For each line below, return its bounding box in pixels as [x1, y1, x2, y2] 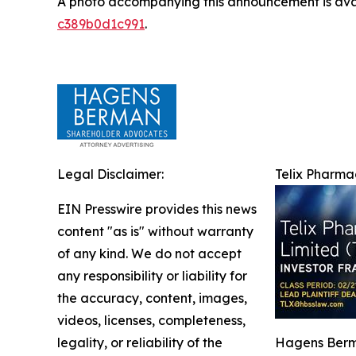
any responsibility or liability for [57, 268, 247, 284]
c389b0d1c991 [57, 16, 145, 33]
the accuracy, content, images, [57, 290, 247, 307]
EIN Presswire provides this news [57, 201, 257, 218]
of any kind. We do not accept [57, 246, 242, 262]
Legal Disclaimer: [57, 166, 164, 183]
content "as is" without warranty [57, 223, 253, 240]
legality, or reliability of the [57, 335, 222, 351]
